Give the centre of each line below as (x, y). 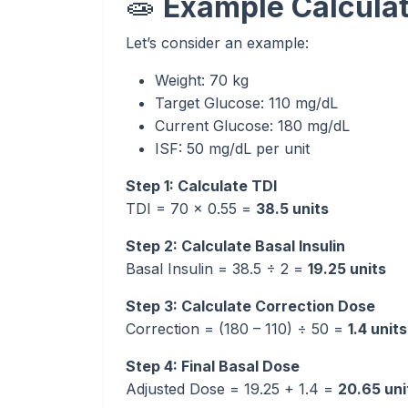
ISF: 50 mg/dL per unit (232, 148)
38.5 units (292, 209)
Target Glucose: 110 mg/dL (246, 103)
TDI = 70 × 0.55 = (191, 209)
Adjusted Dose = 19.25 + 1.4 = (232, 389)
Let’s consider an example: (217, 43)
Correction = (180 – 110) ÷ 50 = (237, 329)
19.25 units (347, 269)
